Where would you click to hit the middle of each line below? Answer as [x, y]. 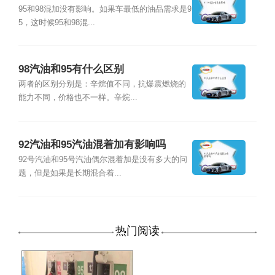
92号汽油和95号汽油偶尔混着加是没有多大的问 [103, 160]
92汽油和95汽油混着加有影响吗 [92, 145]
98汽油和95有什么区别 [71, 69]
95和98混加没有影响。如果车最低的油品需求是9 [105, 9]
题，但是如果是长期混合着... [70, 173]
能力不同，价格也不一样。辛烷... [78, 98]
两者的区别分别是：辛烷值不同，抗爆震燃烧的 [102, 84]
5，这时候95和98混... [56, 22]
